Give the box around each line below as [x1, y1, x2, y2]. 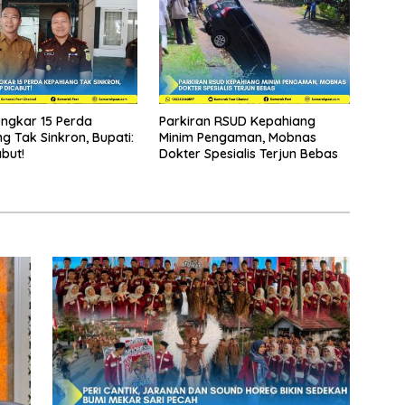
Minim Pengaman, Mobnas [158, 129, 316, 146]
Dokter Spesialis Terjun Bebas [158, 146, 338, 163]
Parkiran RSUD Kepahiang [158, 113, 316, 130]
